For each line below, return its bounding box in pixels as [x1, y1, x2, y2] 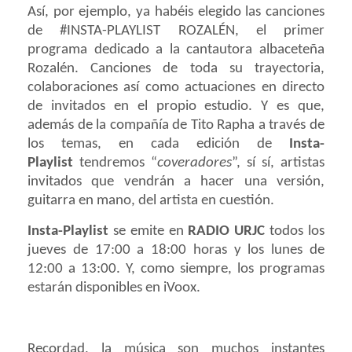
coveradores [157, 155, 232, 170]
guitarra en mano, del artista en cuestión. [27, 192, 274, 208]
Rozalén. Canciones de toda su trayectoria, [27, 60, 324, 76]
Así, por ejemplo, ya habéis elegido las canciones [27, 4, 324, 20]
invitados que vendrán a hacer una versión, [27, 174, 324, 189]
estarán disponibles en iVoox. [27, 280, 200, 295]
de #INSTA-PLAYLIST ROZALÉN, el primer [27, 23, 324, 38]
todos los [265, 223, 325, 239]
